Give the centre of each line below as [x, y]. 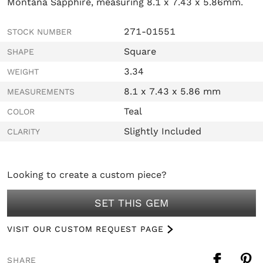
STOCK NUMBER [39, 31]
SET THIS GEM [131, 203]
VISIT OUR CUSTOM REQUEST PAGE [85, 229]
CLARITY [23, 131]
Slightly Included [162, 131]
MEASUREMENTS [41, 91]
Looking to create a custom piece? [87, 174]
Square [140, 51]
